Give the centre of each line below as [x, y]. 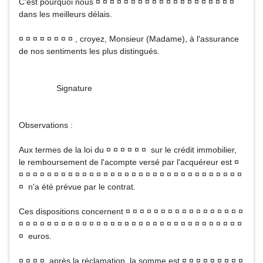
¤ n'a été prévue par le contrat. [77, 187]
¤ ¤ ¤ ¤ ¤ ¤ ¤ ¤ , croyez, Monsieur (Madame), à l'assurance [129, 39]
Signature [55, 88]
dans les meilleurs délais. [65, 14]
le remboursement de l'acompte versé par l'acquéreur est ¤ [129, 162]
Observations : [46, 125]
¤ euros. [35, 236]
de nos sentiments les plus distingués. [89, 51]
